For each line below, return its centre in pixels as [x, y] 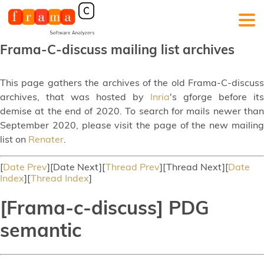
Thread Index [60, 178]
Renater [46, 139]
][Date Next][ [76, 167]
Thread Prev [133, 167]
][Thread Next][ [194, 167]
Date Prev [25, 167]
